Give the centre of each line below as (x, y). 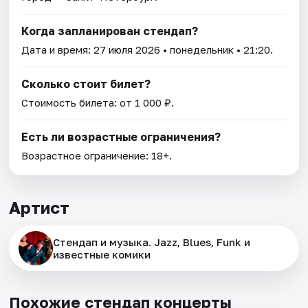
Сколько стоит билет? (86, 84)
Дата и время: (58, 50)
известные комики (102, 255)
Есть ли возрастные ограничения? (121, 137)
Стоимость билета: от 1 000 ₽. (98, 103)
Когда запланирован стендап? (110, 31)
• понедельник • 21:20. (217, 50)
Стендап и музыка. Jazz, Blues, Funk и (152, 242)
